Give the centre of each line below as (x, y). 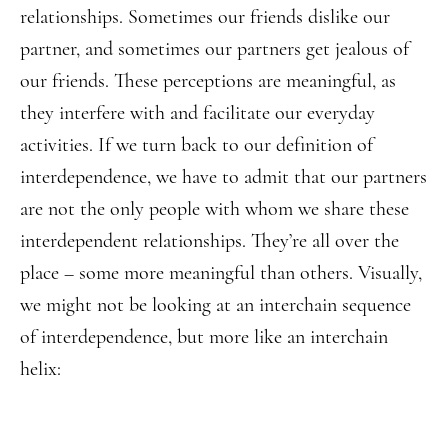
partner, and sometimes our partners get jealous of (214, 48)
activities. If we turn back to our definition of (196, 144)
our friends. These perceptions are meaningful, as (208, 80)
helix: (40, 368)
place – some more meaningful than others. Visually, (221, 272)
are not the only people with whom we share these (214, 208)
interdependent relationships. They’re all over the (209, 240)
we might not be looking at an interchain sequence (215, 304)
